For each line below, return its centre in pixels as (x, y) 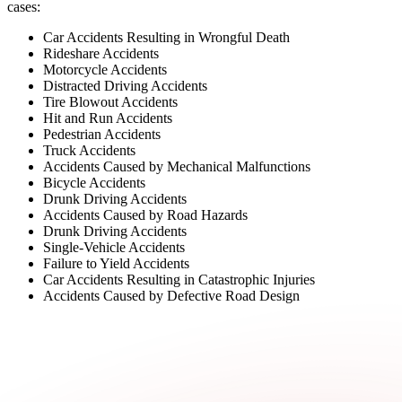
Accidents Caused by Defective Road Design (171, 295)
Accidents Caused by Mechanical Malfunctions (177, 166)
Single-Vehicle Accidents (114, 247)
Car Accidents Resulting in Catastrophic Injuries (179, 279)
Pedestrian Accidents (102, 134)
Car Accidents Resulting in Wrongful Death (166, 37)
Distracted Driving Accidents (125, 85)
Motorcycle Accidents (105, 69)
